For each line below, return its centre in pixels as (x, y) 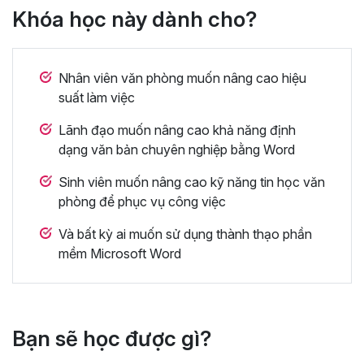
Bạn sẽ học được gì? (112, 338)
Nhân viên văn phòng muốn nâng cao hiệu (182, 78)
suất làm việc (97, 97)
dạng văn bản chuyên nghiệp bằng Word (177, 149)
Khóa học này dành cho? (134, 19)
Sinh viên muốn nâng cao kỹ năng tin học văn (192, 182)
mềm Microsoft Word (120, 253)
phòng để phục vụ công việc (142, 201)
